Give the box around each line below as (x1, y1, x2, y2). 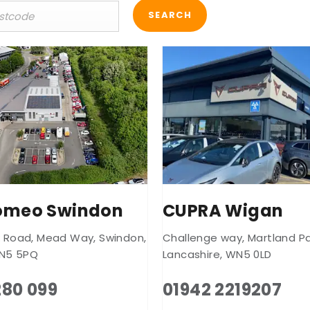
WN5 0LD (225, 246, 272, 262)
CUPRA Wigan (163, 199, 284, 222)
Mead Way (37, 230, 94, 245)
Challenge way (163, 230, 243, 245)
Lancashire (163, 246, 221, 262)
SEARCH (148, 8, 192, 22)
